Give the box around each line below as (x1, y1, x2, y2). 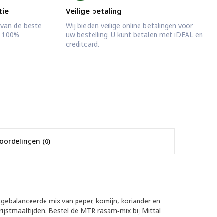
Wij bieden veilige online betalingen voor (66, 21, 193, 30)
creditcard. (66, 39, 99, 48)
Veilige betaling (66, 6, 122, 15)
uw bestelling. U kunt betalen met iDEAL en (66, 30, 203, 39)
